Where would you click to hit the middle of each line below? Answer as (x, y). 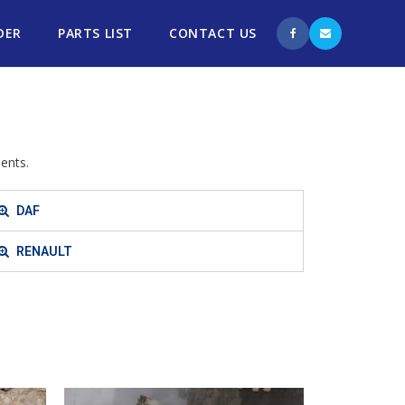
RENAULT (44, 251)
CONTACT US (213, 33)
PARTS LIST (95, 33)
